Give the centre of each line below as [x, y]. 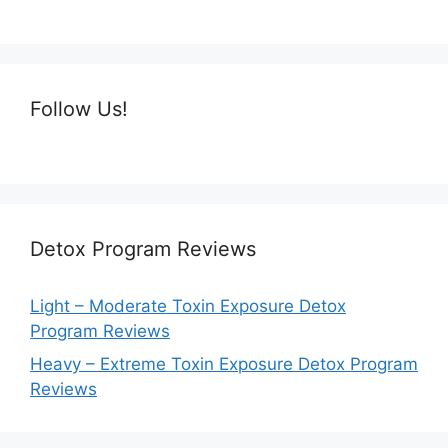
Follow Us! [79, 108]
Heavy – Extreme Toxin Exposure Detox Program [224, 364]
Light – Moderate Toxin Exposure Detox [188, 305]
